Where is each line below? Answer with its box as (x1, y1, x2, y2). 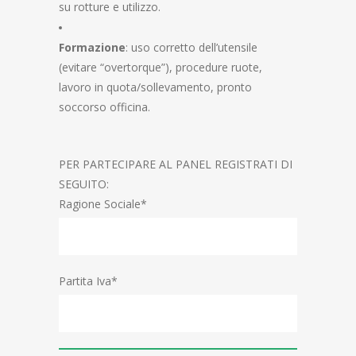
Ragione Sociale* (59, 196, 147, 211)
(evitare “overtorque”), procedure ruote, (59, 60, 262, 75)
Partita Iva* (59, 273, 118, 288)
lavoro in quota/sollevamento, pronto (59, 79, 252, 95)
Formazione (59, 40, 126, 55)
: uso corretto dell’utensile (126, 40, 257, 55)
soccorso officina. (59, 99, 150, 114)
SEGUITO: (59, 176, 109, 192)
